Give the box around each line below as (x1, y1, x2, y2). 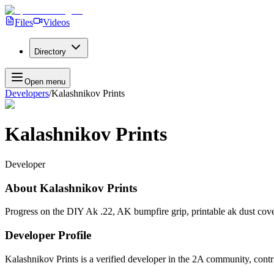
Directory (34, 47, 66, 56)
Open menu (24, 77, 65, 86)
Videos (43, 17, 70, 28)
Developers (5, 88, 49, 98)
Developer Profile (5, 229, 91, 242)
